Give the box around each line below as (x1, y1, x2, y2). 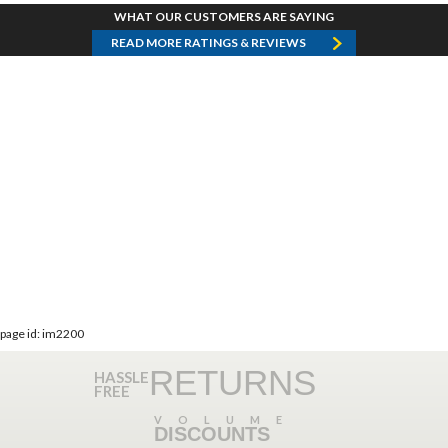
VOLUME (154, 413, 298, 427)
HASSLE (94, 368, 149, 387)
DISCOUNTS (154, 423, 270, 446)
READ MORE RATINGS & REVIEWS (111, 35, 306, 51)
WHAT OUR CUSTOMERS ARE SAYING (114, 9, 334, 25)
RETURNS (149, 363, 316, 403)
